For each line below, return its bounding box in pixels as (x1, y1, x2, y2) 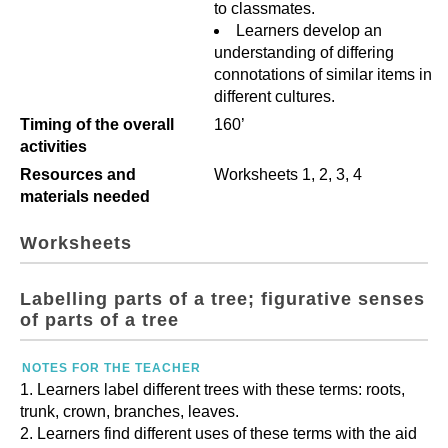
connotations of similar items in (214, 66, 432, 83)
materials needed (20, 188, 150, 205)
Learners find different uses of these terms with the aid (37, 425, 417, 442)
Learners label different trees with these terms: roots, (37, 381, 405, 398)
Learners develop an (236, 22, 382, 39)
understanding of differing (214, 44, 394, 61)
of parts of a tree (20, 310, 179, 330)
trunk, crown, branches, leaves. (20, 403, 239, 420)
